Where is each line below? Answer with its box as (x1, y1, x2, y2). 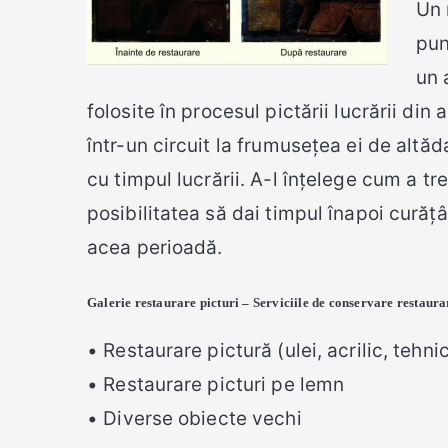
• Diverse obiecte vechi (87, 407, 302, 431)
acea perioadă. (87, 236, 223, 260)
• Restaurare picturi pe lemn (87, 373, 345, 397)
